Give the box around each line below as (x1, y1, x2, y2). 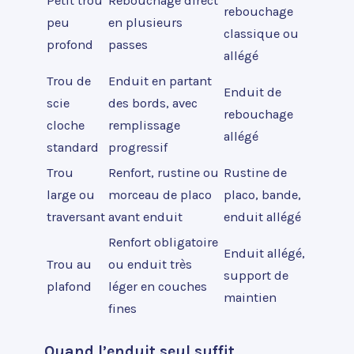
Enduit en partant (108, 73, 212, 89)
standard (47, 140, 99, 156)
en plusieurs (108, 15, 183, 31)
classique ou (224, 26, 299, 42)
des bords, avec (108, 96, 198, 111)
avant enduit (108, 209, 183, 225)
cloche (47, 118, 85, 134)
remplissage (108, 118, 180, 134)
